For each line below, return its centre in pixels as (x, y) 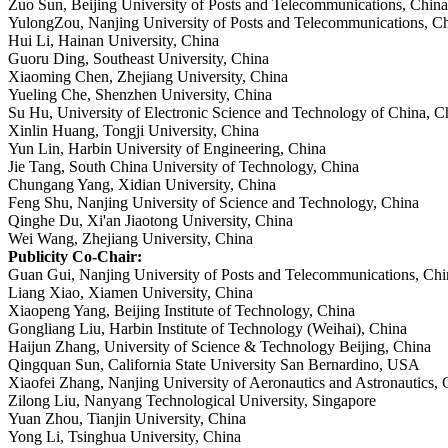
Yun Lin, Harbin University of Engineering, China (167, 149)
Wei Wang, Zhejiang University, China (130, 239)
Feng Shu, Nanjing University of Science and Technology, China (213, 203)
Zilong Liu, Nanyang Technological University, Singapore (192, 401)
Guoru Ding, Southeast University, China (138, 59)
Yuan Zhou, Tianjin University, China (127, 419)
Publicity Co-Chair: (75, 257)
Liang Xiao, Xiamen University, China (130, 293)
